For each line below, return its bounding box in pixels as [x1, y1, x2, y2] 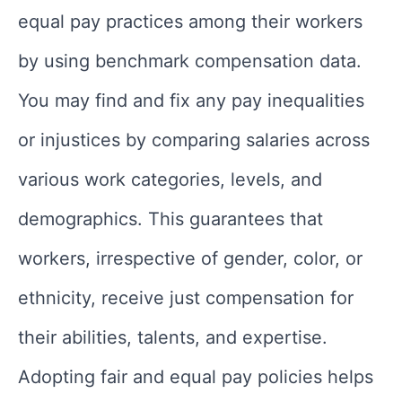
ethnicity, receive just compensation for [18, 286, 354, 309]
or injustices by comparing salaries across [18, 128, 370, 151]
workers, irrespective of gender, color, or [18, 247, 363, 269]
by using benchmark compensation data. [18, 49, 362, 72]
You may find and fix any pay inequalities [18, 89, 364, 111]
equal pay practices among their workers [18, 10, 363, 32]
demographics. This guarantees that [18, 207, 323, 230]
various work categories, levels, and [18, 168, 322, 190]
